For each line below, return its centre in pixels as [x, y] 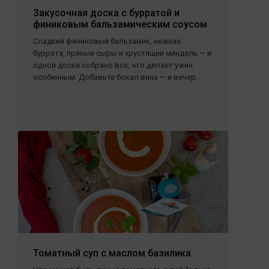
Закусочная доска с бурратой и [106, 13]
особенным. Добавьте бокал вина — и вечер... [117, 77]
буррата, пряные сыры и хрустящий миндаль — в [122, 53]
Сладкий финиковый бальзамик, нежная [107, 41]
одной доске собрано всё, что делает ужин [113, 65]
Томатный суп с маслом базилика [112, 253]
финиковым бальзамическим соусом [120, 24]
